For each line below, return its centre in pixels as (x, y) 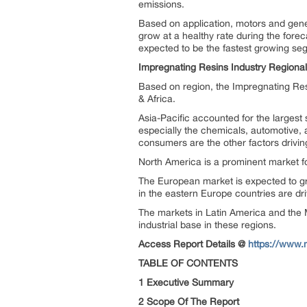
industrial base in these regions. (207, 225)
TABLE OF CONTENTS (188, 263)
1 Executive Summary (186, 282)
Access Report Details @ (193, 244)
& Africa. (157, 99)
